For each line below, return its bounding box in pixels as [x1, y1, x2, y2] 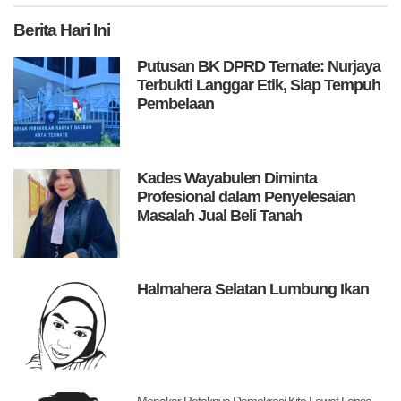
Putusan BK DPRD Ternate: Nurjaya [137, 57, 381, 76]
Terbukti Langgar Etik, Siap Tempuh [137, 76, 381, 95]
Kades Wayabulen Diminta [137, 168, 318, 187]
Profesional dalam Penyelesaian [137, 187, 356, 206]
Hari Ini [56, 21, 110, 40]
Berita [13, 21, 56, 40]
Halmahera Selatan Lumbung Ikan [137, 280, 370, 299]
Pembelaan [137, 95, 215, 114]
